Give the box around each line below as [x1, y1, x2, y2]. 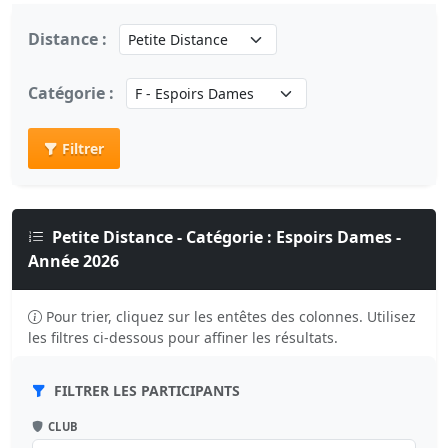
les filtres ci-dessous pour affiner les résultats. [28, 328, 338, 347]
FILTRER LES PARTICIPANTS [54, 381, 240, 400]
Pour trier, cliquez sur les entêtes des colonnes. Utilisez [46, 307, 416, 326]
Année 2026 [28, 250, 119, 272]
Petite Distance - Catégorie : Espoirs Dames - [52, 226, 401, 248]
